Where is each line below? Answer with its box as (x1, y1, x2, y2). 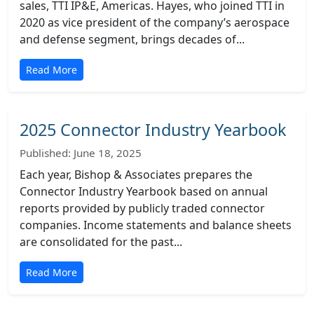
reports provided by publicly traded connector (20, 200, 265, 216)
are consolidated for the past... (20, 234, 182, 250)
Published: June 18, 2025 (20, 146, 142, 160)
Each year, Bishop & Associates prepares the (20, 167, 252, 182)
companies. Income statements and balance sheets (20, 217, 292, 233)
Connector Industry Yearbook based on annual (20, 184, 268, 199)
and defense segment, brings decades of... (20, 32, 245, 47)
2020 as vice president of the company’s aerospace (20, 15, 289, 30)
